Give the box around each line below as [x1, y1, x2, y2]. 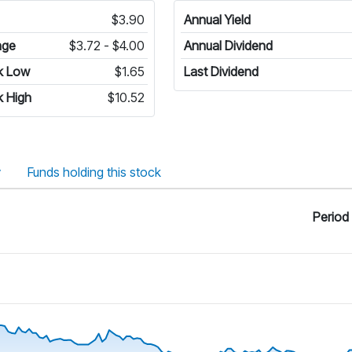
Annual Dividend [184, 38, 273, 53]
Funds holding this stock [27, 164, 161, 180]
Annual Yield [184, 12, 251, 27]
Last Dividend [184, 64, 259, 79]
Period [313, 209, 349, 225]
